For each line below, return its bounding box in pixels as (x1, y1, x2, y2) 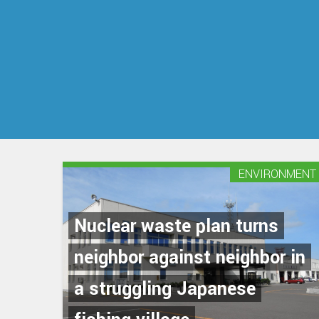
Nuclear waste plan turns (74, 214, 278, 240)
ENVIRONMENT (239, 166, 316, 182)
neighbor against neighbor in (74, 245, 305, 271)
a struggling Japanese (74, 276, 256, 303)
